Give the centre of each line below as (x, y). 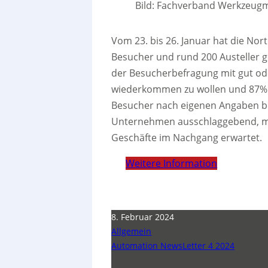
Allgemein (132, 231)
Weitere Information (172, 163)
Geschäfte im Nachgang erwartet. (187, 137)
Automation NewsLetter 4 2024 (173, 245)
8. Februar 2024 (143, 217)
